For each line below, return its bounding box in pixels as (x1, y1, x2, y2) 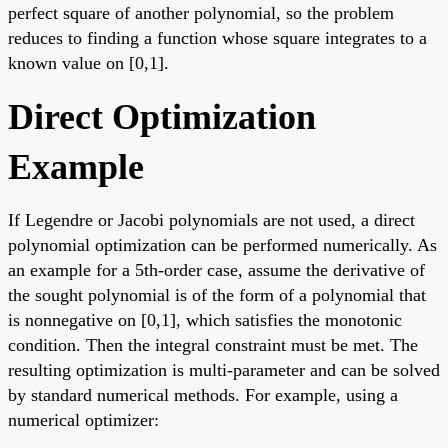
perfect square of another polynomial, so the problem (8, 3, 394, 24)
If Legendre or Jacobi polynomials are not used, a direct (8, 210, 415, 231)
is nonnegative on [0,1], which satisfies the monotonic (8, 310, 402, 331)
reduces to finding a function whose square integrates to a (8, 28, 427, 49)
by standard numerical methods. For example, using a (8, 385, 398, 406)
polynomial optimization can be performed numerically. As (8, 235, 437, 256)
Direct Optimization (8, 97, 316, 138)
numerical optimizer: (8, 410, 159, 431)
